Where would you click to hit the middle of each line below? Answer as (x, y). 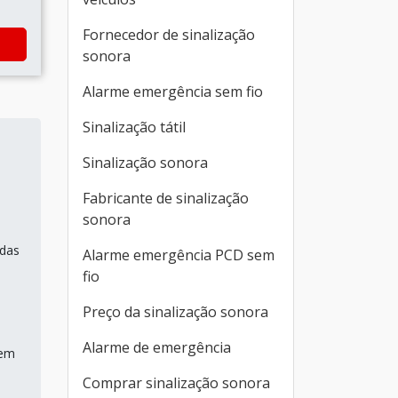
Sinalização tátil (134, 127)
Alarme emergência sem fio (173, 92)
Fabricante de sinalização (166, 198)
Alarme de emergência (157, 347)
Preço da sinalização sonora (175, 312)
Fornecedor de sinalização (169, 35)
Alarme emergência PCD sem (179, 255)
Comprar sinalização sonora (176, 383)
